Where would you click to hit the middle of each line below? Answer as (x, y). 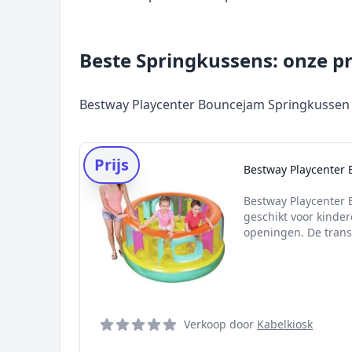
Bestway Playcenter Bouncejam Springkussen (214, 104)
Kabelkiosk (285, 324)
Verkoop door (220, 324)
